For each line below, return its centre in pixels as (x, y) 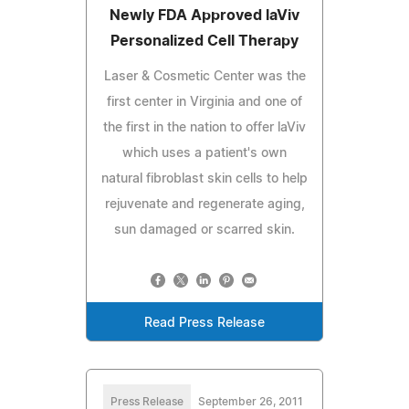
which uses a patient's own (204, 153)
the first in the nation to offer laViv (204, 127)
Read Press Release (204, 323)
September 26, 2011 (250, 401)
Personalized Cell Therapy (204, 41)
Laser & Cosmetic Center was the (204, 76)
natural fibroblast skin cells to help (204, 178)
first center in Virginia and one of (204, 102)
